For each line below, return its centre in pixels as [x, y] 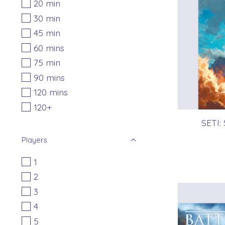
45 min [47, 33]
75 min [47, 63]
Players [34, 140]
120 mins [50, 92]
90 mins [49, 77]
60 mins [49, 47]
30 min [47, 18]
